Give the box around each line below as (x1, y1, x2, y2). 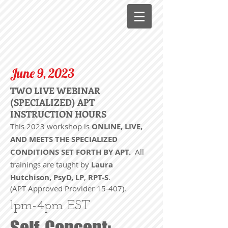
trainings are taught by (10, 159, 91, 169)
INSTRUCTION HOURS (10, 108, 106, 120)
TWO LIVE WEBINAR (10, 84, 100, 97)
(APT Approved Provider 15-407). (10, 183, 126, 193)
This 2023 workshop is (10, 121, 90, 131)
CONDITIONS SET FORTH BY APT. (10, 147, 131, 157)
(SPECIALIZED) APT (10, 96, 95, 108)
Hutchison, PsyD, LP (10, 172, 84, 183)
